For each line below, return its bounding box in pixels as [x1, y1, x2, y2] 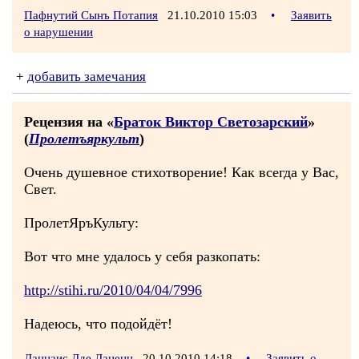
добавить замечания [27, 69, 146, 84]
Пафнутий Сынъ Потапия [24, 9, 158, 22]
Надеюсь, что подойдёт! [24, 316, 172, 332]
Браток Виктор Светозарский [114, 114, 308, 130]
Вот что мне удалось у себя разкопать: [24, 248, 260, 264]
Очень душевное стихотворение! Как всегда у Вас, [24, 164, 339, 180]
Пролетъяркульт [29, 131, 139, 147]
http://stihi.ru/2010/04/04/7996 [24, 282, 202, 298]
